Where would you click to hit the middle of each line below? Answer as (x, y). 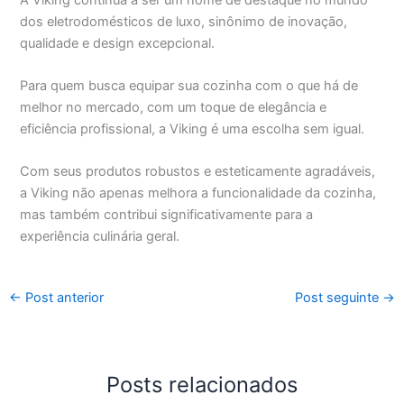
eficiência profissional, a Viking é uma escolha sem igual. (193, 129)
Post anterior (62, 298)
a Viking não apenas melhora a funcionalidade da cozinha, (198, 193)
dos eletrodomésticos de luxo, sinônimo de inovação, (184, 21)
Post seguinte (339, 298)
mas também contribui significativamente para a (167, 215)
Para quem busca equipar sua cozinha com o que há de (189, 86)
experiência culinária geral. (100, 237)
